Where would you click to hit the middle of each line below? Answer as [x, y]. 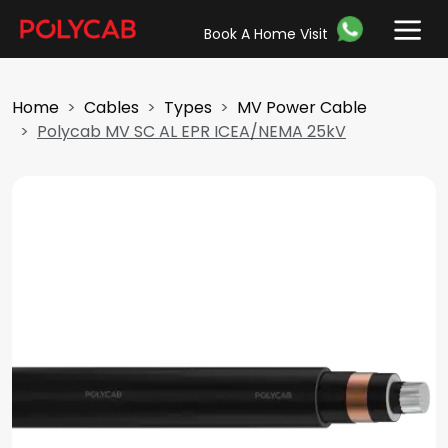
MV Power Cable [302, 107]
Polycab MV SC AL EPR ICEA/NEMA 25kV [191, 131]
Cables [111, 107]
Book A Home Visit [265, 33]
